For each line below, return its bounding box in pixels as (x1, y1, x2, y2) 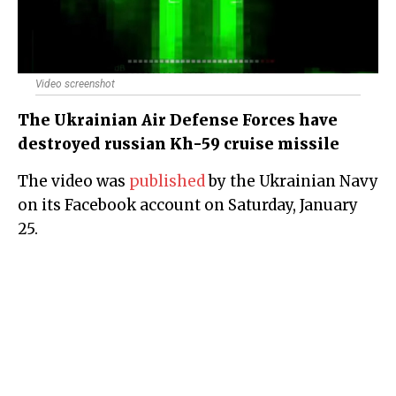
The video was (28, 171, 129, 192)
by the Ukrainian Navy (205, 171, 378, 192)
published (129, 171, 205, 192)
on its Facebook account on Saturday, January (18, 195, 358, 216)
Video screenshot (35, 78, 115, 91)
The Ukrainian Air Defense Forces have (18, 110, 338, 131)
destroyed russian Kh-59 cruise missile (18, 134, 339, 155)
